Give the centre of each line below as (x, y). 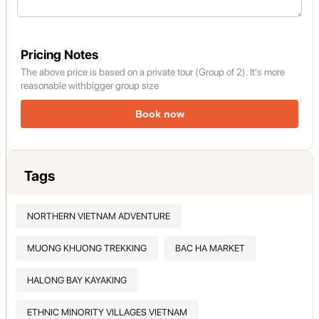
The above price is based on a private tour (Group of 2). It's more (153, 72)
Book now (159, 114)
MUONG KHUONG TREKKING (87, 249)
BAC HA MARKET (210, 249)
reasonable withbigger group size (90, 85)
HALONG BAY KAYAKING (77, 281)
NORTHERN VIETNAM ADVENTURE (98, 216)
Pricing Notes (59, 54)
